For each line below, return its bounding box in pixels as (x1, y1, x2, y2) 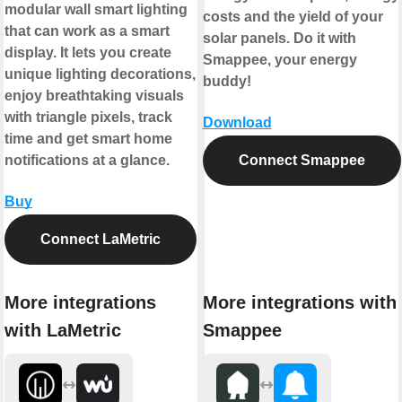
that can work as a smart (4, 23, 170, 39)
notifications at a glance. (4, 153, 170, 169)
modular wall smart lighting (4, 2, 188, 18)
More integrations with (202, 292, 397, 312)
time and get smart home (4, 131, 172, 147)
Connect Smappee (238, 153, 365, 169)
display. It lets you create (4, 45, 171, 61)
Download (202, 115, 272, 131)
